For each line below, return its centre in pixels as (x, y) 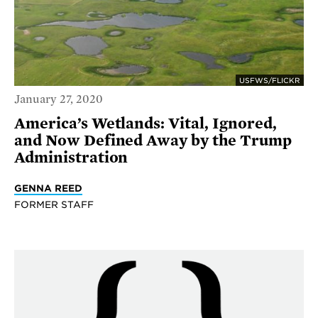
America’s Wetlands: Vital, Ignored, (146, 124)
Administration (71, 158)
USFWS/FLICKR (270, 80)
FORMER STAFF (54, 205)
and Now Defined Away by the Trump (153, 141)
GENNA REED (48, 188)
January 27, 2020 (59, 100)
